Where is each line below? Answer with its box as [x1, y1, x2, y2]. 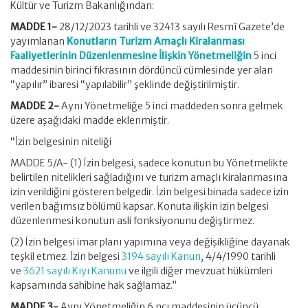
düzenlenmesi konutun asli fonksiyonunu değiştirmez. [10, 214, 254, 227]
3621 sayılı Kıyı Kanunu [23, 265, 126, 277]
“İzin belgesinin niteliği [10, 135, 111, 148]
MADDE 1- [10, 21, 59, 33]
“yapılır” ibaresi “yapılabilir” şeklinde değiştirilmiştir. [10, 78, 239, 91]
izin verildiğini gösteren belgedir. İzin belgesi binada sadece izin [10, 186, 289, 198]
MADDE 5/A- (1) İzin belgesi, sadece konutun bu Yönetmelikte [10, 157, 288, 169]
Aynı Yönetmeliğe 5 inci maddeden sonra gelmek [59, 100, 283, 112]
